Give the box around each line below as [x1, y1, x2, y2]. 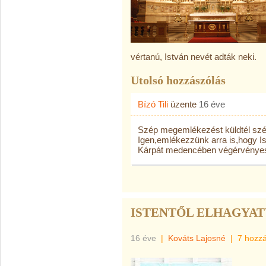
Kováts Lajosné [168, 233, 226, 243]
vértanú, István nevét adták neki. [131, 52, 256, 62]
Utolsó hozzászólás [131, 74, 226, 87]
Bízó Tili [138, 99, 168, 109]
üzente [168, 99, 199, 109]
